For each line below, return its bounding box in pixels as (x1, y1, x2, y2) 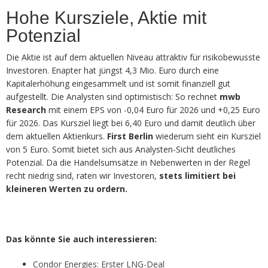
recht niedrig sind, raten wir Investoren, (6, 170, 159, 182)
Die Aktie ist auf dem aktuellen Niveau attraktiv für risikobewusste (6, 51, 260, 63)
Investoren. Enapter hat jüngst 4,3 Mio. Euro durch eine (6, 65, 219, 77)
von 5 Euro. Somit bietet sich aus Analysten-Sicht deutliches (6, 144, 236, 156)
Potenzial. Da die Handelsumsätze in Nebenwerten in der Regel (6, 157, 250, 169)
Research (6, 104, 46, 116)
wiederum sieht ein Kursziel (153, 130, 261, 142)
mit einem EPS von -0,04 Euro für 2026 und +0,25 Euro (46, 104, 260, 116)
